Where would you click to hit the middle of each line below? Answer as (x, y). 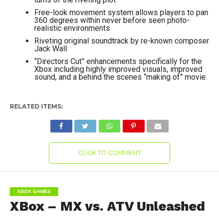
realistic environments (72, 28)
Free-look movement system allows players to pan (121, 12)
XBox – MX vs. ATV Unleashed (107, 206)
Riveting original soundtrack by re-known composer (121, 41)
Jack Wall (50, 49)
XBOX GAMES (34, 191)
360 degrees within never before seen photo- (112, 20)
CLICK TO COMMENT (109, 153)
